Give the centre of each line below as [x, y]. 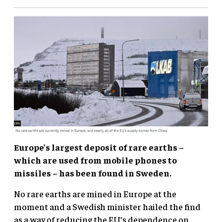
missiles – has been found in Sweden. [93, 172]
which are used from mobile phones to [95, 160]
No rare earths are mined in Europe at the [95, 193]
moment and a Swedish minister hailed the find [107, 206]
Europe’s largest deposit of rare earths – [99, 147]
